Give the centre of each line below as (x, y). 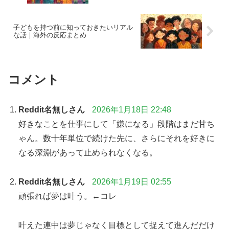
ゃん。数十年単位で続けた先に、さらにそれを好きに (117, 138)
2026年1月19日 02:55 (132, 181)
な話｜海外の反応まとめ (50, 35)
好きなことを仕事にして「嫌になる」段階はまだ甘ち (117, 124)
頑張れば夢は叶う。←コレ (67, 196)
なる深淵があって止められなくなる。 (88, 152)
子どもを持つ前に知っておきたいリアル (73, 28)
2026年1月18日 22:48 (132, 109)
